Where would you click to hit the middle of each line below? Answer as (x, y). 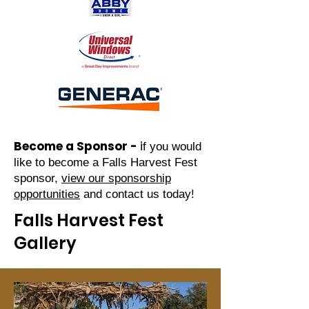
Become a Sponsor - (77, 146)
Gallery (45, 243)
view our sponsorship (116, 178)
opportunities (47, 194)
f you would (172, 147)
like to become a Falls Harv (84, 162)
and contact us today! (137, 194)
